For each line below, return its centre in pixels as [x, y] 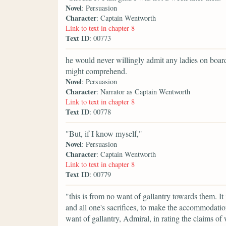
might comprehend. [96, 71]
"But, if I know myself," [104, 133]
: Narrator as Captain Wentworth [143, 91]
